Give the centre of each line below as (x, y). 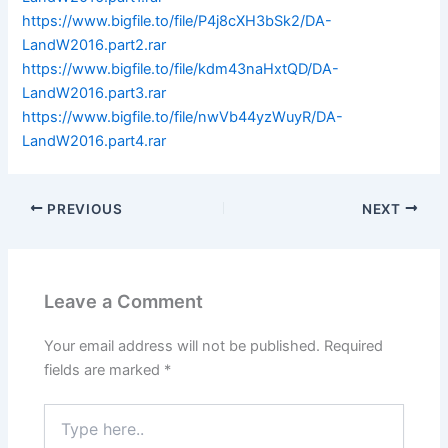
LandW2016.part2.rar (94, 44)
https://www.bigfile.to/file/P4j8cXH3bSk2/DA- (177, 20)
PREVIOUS (83, 208)
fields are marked (104, 370)
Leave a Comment (124, 300)
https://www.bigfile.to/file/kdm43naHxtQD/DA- (181, 68)
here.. (62, 433)
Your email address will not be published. (182, 346)
